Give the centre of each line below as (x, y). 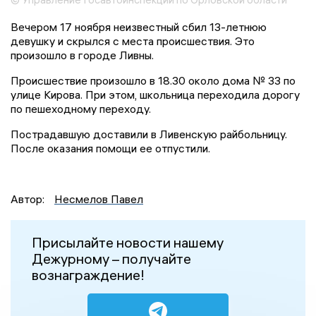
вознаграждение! (88, 274)
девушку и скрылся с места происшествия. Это (133, 41)
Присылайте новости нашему (128, 242)
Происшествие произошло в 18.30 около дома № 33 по (153, 80)
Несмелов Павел (99, 199)
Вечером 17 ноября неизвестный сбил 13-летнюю (139, 26)
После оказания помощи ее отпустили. (110, 148)
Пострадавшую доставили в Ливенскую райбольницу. (149, 134)
